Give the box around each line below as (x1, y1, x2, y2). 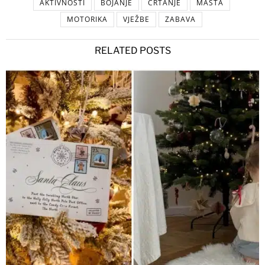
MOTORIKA (67, 14, 108, 25)
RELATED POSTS (94, 45, 171, 57)
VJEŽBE (123, 14, 150, 25)
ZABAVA (165, 14, 196, 25)
